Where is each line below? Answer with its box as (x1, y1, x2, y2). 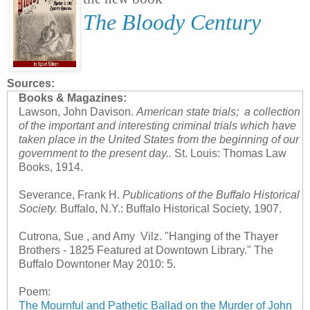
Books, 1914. (18, 161, 83, 174)
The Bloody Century (83, 10, 261, 35)
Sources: (7, 77, 55, 90)
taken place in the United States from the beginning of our (18, 134, 299, 146)
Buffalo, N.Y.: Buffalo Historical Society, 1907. (57, 203, 282, 215)
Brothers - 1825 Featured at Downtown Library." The (18, 244, 273, 257)
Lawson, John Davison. (18, 106, 136, 118)
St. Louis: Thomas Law (171, 147, 286, 160)
